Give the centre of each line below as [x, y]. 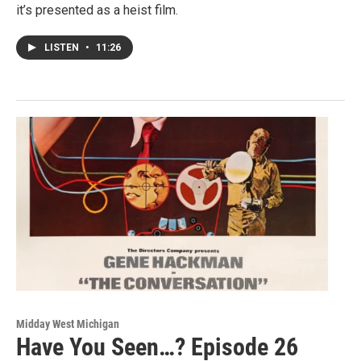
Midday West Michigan [68, 324]
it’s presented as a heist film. [97, 10]
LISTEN [63, 48]
